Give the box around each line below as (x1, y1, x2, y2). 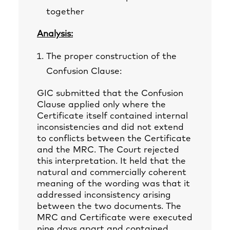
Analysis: (37, 30, 73, 39)
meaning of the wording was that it (37, 180, 190, 188)
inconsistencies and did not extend (37, 123, 184, 132)
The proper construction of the (46, 52, 177, 61)
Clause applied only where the (37, 101, 166, 109)
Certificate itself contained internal (37, 112, 188, 121)
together (46, 8, 84, 16)
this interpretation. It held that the (37, 157, 186, 166)
